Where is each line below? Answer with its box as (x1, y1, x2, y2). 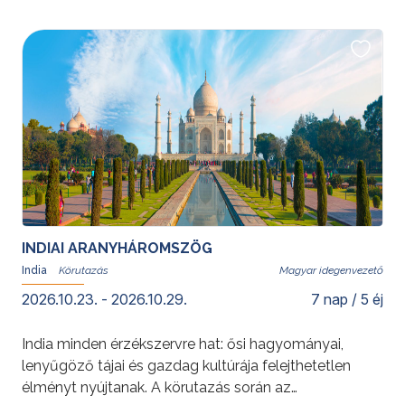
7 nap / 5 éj (311, 290, 383, 308)
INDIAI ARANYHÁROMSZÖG (22, 240, 212, 257)
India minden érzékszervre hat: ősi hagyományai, (22, 335, 344, 353)
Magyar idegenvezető (279, 264, 383, 277)
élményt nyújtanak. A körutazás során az (22, 379, 291, 396)
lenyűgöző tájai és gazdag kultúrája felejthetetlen (22, 357, 351, 374)
